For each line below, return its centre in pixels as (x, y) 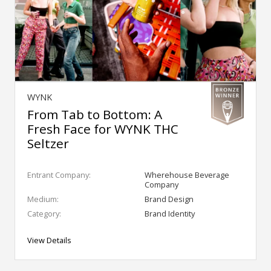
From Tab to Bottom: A (95, 115)
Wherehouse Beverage (187, 175)
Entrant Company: (59, 175)
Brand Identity (170, 214)
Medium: (43, 199)
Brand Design (169, 199)
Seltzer (48, 144)
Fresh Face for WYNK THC (103, 129)
